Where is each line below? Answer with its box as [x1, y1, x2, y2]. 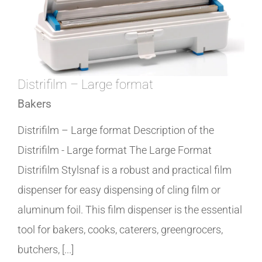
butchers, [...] [18, 243, 74, 256]
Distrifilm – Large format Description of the [18, 124, 214, 137]
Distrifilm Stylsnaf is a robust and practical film [18, 164, 232, 177]
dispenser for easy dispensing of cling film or [18, 184, 220, 196]
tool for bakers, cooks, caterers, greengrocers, [18, 223, 223, 236]
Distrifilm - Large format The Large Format [18, 144, 212, 157]
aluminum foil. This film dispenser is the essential [18, 204, 242, 216]
